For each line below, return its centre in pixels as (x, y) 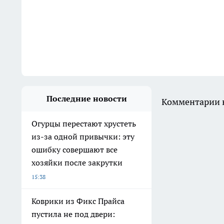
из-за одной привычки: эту (83, 136)
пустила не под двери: (73, 214)
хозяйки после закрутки (77, 162)
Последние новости (86, 98)
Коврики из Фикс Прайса (78, 201)
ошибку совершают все (74, 149)
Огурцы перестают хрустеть (84, 123)
